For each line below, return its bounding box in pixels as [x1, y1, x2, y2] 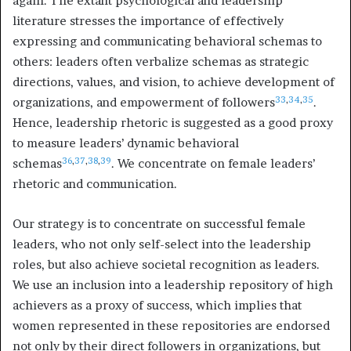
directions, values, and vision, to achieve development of [13, 74, 335, 90]
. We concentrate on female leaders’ [111, 156, 315, 172]
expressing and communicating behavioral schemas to [13, 34, 322, 49]
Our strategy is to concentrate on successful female [13, 216, 306, 232]
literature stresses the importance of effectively [13, 13, 284, 29]
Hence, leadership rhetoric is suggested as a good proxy [13, 115, 333, 131]
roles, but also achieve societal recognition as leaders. [13, 257, 320, 273]
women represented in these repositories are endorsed [13, 318, 330, 334]
